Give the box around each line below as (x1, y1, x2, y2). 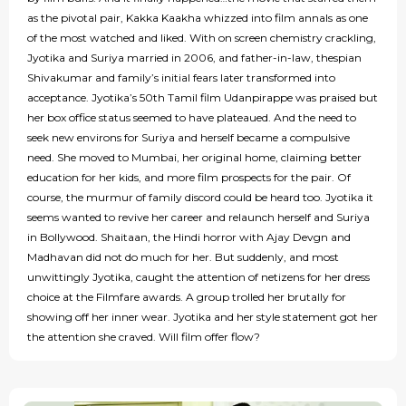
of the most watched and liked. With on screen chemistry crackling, (27, 31, 376, 45)
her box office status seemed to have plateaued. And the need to (27, 111, 356, 125)
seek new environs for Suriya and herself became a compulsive (27, 130, 350, 145)
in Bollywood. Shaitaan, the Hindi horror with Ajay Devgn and (27, 230, 351, 245)
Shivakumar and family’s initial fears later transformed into (27, 71, 335, 85)
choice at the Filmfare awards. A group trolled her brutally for (27, 290, 346, 304)
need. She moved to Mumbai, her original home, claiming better (27, 150, 362, 165)
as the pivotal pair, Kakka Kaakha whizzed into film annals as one (27, 11, 368, 25)
